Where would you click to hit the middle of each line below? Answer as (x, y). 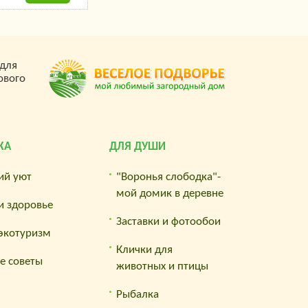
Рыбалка (138, 294)
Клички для (145, 250)
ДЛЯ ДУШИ (138, 146)
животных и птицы (163, 266)
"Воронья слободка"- (169, 177)
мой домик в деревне (170, 193)
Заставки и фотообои (169, 221)
